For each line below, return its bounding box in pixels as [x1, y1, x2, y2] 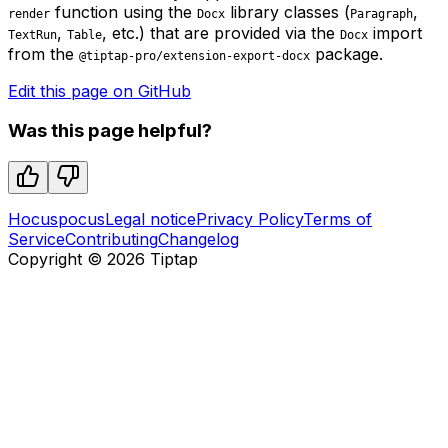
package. [310, 43, 383, 64]
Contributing [65, 229, 158, 250]
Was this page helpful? [8, 119, 212, 143]
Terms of [303, 209, 372, 230]
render [8, 6, 50, 21]
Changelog [158, 229, 239, 250]
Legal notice [105, 209, 196, 230]
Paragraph [350, 6, 413, 21]
